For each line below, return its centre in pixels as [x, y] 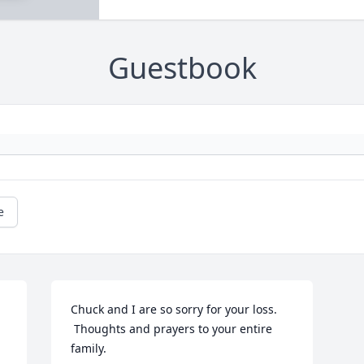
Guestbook [182, 68]
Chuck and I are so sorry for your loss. [174, 310]
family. [89, 349]
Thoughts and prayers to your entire [172, 329]
